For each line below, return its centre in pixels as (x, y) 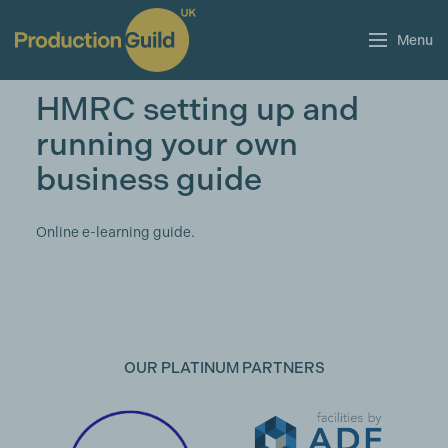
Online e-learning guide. (115, 232)
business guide (148, 179)
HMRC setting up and (197, 109)
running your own (166, 144)
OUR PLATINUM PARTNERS (224, 368)
